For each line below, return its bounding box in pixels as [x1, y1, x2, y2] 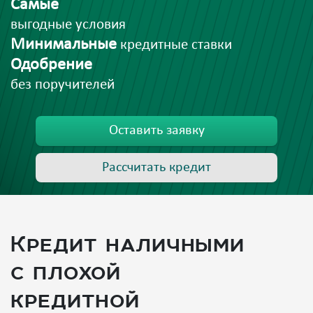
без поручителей [10, 78, 115, 92]
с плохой [10, 258, 121, 286]
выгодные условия [10, 17, 126, 32]
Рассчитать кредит [102, 160, 211, 175]
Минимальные [10, 36, 117, 53]
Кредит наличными [10, 230, 245, 258]
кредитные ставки [117, 38, 232, 52]
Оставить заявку [108, 124, 205, 138]
